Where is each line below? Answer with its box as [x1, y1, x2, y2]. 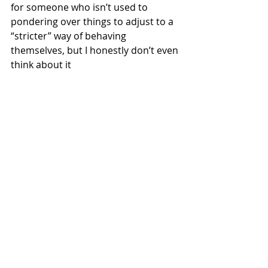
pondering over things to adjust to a [11, 15, 176, 28]
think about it [11, 58, 71, 71]
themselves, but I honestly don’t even [11, 44, 181, 57]
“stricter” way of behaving [11, 29, 129, 42]
